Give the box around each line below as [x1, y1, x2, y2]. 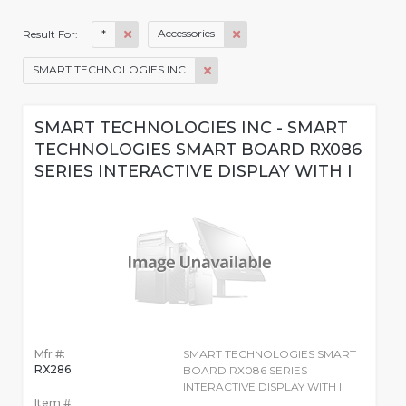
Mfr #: [34, 347, 65, 362]
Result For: [23, 27, 81, 42]
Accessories [158, 26, 215, 41]
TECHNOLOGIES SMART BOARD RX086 [34, 140, 362, 160]
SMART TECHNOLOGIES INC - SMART [34, 118, 348, 139]
